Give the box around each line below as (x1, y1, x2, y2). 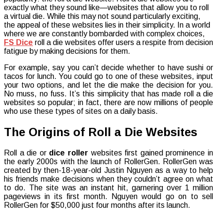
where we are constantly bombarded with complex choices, (4, 29, 205, 38)
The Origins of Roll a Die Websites (4, 125, 197, 139)
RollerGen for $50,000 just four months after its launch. (4, 201, 190, 209)
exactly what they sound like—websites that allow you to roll (4, 3, 209, 12)
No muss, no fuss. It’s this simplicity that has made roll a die (4, 89, 213, 98)
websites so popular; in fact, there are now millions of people (4, 98, 213, 107)
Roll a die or (4, 148, 49, 157)
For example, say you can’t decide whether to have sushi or (4, 63, 213, 72)
